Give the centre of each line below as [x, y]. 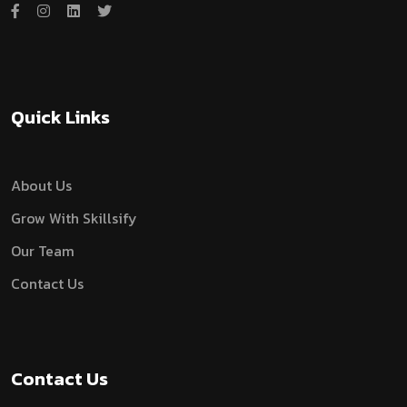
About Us [41, 186]
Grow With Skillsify [74, 218]
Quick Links [60, 118]
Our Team [43, 251]
